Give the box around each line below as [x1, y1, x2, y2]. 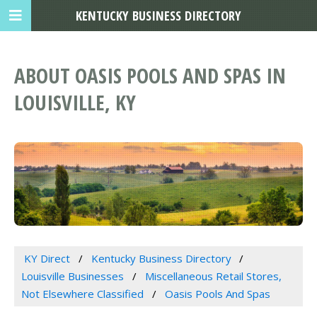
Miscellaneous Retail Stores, [144, 269, 282, 284]
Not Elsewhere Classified [21, 287, 144, 301]
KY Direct [23, 251, 70, 266]
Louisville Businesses [21, 269, 124, 284]
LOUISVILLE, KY [14, 88, 136, 117]
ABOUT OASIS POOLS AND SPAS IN [14, 62, 286, 90]
